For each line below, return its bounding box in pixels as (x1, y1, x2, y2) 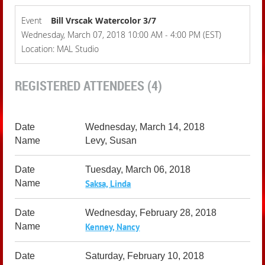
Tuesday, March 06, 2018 (85, 164, 191, 174)
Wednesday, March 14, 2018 (85, 122, 205, 132)
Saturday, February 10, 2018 (85, 251, 205, 261)
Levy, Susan (85, 135, 137, 146)
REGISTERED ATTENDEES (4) (15, 77, 162, 94)
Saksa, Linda (85, 178, 131, 189)
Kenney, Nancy (85, 221, 140, 232)
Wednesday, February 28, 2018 (85, 208, 217, 218)
